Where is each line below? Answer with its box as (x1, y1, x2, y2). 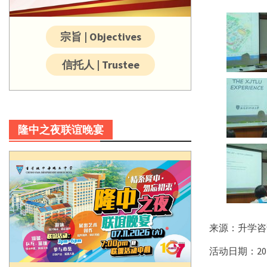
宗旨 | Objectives (60, 30, 141, 44)
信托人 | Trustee (61, 58, 139, 72)
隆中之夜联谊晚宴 (18, 123, 104, 137)
